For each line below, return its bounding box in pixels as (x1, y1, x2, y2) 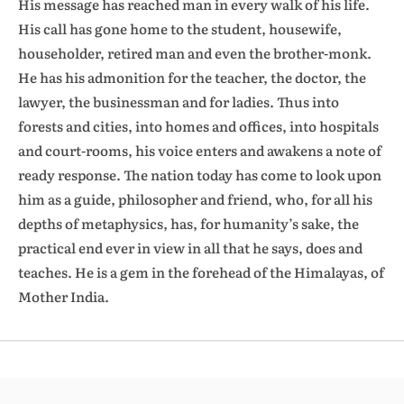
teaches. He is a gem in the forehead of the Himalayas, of (18, 262, 384, 282)
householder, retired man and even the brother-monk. (18, 42, 372, 63)
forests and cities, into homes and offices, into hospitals (18, 115, 379, 136)
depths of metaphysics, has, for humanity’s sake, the (18, 213, 359, 234)
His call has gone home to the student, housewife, (18, 18, 342, 39)
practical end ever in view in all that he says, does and (18, 237, 363, 258)
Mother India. (18, 286, 109, 307)
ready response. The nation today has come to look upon (18, 164, 381, 185)
